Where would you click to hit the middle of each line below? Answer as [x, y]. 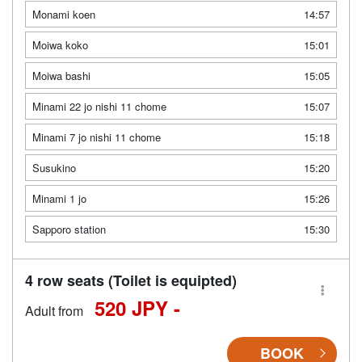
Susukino [54, 167]
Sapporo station [69, 229]
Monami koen [64, 14]
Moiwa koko [60, 44]
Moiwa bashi [61, 75]
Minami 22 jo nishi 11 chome [99, 106]
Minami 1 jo [59, 198]
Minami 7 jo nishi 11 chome [97, 137]
